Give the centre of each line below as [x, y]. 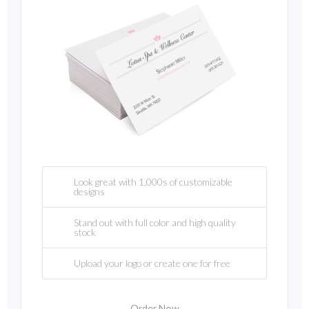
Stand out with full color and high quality [155, 223]
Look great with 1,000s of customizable [153, 182]
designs [89, 192]
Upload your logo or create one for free [152, 263]
